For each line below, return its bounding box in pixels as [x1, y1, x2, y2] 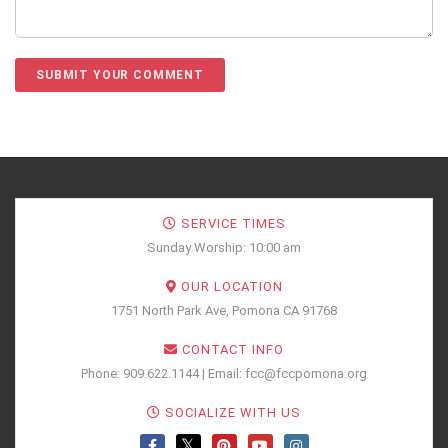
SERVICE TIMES [176, 216, 286, 231]
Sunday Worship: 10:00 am [147, 240, 301, 255]
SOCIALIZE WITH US [161, 405, 301, 420]
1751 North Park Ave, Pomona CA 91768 [111, 303, 337, 318]
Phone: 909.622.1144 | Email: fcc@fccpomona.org [81, 366, 367, 381]
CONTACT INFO [178, 342, 284, 357]
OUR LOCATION [176, 279, 283, 294]
